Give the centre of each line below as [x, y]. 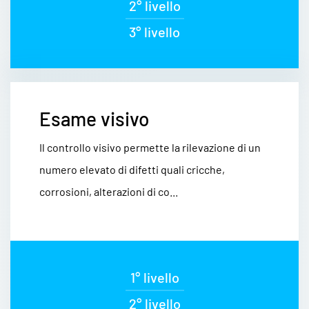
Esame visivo [94, 119]
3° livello [154, 32]
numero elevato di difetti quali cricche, [132, 169]
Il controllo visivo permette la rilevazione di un [150, 147]
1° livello [154, 277]
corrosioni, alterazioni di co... [109, 191]
